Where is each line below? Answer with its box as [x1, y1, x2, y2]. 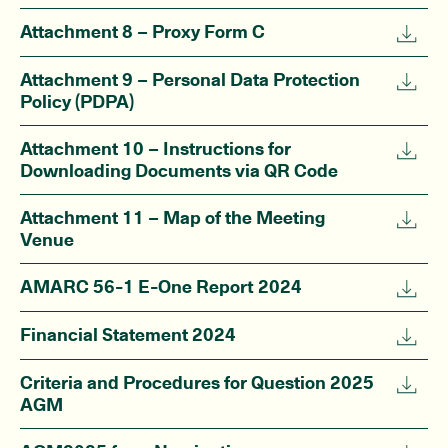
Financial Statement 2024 [20, 323, 236, 346]
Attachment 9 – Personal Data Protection [20, 68, 360, 91]
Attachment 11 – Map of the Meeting [20, 206, 325, 229]
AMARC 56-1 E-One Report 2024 [20, 275, 302, 298]
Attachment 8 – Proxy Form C [20, 20, 265, 43]
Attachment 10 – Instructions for [20, 137, 291, 160]
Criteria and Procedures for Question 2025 [20, 372, 374, 394]
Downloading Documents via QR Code [20, 159, 338, 182]
